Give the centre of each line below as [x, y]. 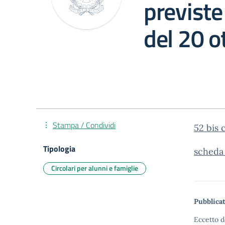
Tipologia [59, 149]
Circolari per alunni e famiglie [95, 168]
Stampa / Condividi [84, 125]
